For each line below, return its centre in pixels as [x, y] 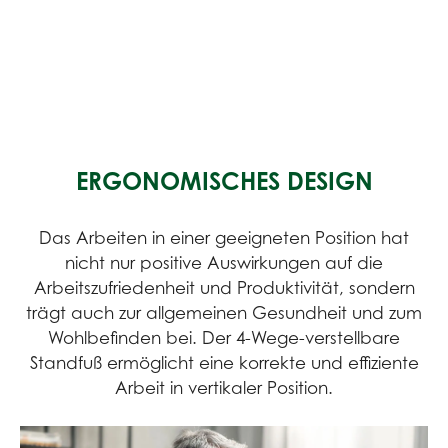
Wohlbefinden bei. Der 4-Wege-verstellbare [224, 338]
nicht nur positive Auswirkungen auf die [224, 263]
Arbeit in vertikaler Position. [224, 388]
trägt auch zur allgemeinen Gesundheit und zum [224, 313]
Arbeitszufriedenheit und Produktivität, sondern [224, 288]
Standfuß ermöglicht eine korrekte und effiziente [224, 363]
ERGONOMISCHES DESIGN [224, 181]
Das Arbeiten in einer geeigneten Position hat [224, 238]
